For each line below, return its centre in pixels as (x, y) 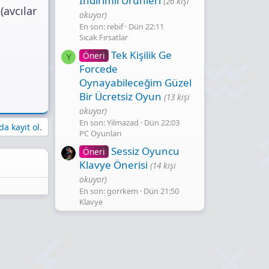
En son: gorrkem (109, 191)
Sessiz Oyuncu (145, 151)
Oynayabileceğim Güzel (135, 82)
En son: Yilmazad (109, 122)
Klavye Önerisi (113, 165)
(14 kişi (163, 165)
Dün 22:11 (146, 26)
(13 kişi (177, 97)
